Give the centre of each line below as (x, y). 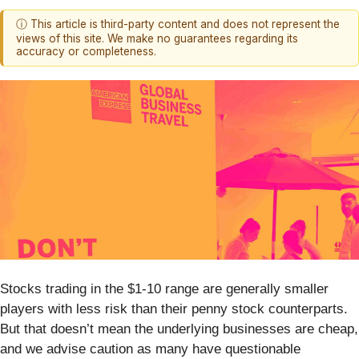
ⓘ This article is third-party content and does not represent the (178, 24)
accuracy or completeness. (86, 52)
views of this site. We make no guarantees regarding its (157, 39)
